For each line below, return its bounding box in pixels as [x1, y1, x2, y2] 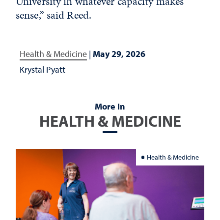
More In [95, 101, 125, 112]
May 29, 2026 [93, 48, 145, 59]
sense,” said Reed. [16, 7, 92, 23]
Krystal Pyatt [20, 64, 65, 75]
